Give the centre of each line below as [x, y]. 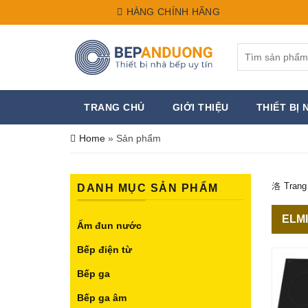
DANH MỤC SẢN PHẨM [148, 188]
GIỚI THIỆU [200, 107]
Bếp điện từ [104, 250]
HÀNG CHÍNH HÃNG [172, 12]
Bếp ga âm [102, 298]
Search [252, 50]
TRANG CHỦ [114, 107]
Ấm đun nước [109, 225]
